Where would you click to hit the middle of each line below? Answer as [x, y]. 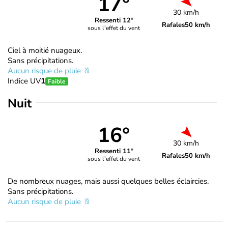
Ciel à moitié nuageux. [45, 50]
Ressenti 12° [114, 21]
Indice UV [24, 81]
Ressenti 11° [114, 151]
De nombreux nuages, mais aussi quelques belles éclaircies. [108, 181]
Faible [57, 81]
